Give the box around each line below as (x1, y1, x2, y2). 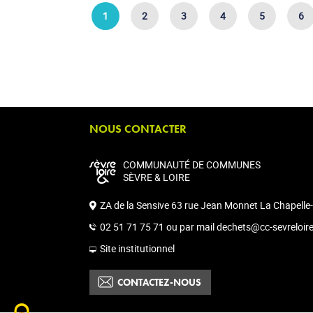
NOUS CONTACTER (89, 122, 187, 136)
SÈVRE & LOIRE (123, 170, 190, 184)
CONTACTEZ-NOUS (117, 276, 201, 289)
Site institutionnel (100, 242, 175, 255)
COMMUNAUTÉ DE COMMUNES (123, 158, 261, 171)
